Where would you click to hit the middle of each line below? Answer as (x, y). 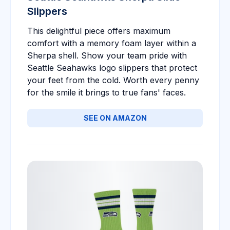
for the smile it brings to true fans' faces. (107, 92)
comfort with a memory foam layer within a (112, 43)
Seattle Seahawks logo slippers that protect (112, 68)
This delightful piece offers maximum (99, 31)
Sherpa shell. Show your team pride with (107, 55)
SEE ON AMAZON (115, 118)
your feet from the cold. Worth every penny (113, 80)
